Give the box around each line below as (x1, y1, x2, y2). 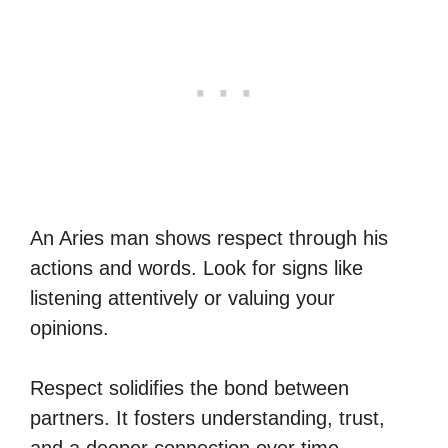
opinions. (30, 316, 109, 339)
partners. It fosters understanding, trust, (30, 406, 385, 429)
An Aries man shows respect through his (30, 226, 388, 249)
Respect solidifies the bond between (30, 376, 349, 399)
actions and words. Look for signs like (30, 256, 363, 279)
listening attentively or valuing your (30, 286, 335, 309)
